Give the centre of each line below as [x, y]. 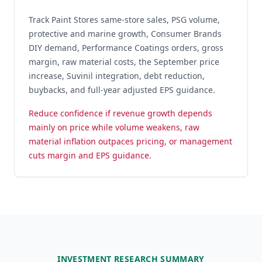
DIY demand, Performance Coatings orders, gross [126, 48]
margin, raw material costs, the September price [124, 62]
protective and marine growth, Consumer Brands [125, 34]
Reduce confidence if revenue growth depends [120, 113]
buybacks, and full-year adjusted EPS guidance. [122, 90]
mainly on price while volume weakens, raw [114, 127]
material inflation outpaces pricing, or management [130, 141]
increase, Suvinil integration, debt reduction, [117, 76]
